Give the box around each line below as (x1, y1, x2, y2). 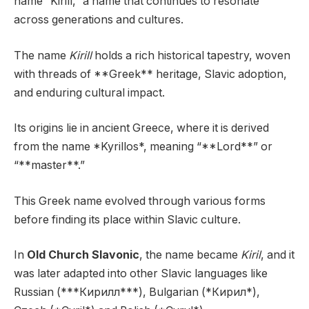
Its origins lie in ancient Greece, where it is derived (14, 121, 269, 135)
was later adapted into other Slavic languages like (14, 267, 268, 281)
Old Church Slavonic (27, 248, 139, 262)
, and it (261, 248, 295, 262)
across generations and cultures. (14, 12, 183, 26)
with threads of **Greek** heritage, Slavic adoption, (14, 67, 287, 81)
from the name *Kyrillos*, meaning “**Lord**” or (14, 140, 272, 154)
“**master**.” (14, 159, 85, 172)
